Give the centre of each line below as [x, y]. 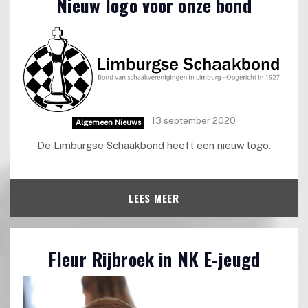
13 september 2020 [193, 120]
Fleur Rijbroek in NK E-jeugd [154, 258]
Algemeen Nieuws [108, 122]
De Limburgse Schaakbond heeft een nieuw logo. [154, 146]
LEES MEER [154, 198]
